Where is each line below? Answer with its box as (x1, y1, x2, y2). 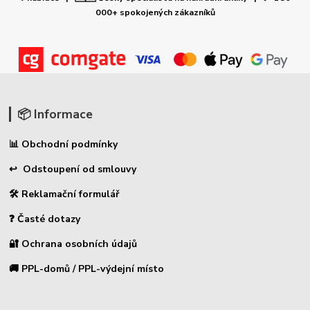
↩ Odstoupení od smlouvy (9, 163, 137, 176)
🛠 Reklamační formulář (9, 188, 120, 201)
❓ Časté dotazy (9, 212, 81, 226)
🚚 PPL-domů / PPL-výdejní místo (9, 262, 165, 276)
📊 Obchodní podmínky (9, 138, 118, 152)
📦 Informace (17, 106, 93, 123)
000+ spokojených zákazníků (95, 6, 215, 18)
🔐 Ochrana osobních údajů (9, 237, 138, 251)
